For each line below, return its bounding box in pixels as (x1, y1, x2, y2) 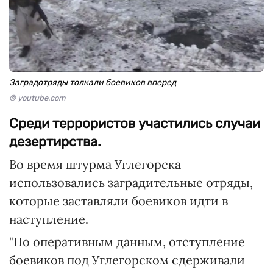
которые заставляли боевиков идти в (9, 193, 228, 208)
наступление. (9, 211, 88, 227)
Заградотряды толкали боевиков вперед (9, 77, 176, 88)
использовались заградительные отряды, (9, 175, 253, 190)
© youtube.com (9, 93, 66, 102)
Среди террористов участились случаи (9, 115, 260, 132)
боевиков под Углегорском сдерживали (9, 252, 245, 268)
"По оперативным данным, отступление (9, 234, 245, 249)
